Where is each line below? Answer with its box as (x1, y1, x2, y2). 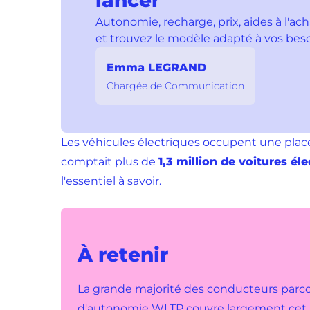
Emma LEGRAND (107, 61, 206, 74)
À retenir (77, 243, 168, 266)
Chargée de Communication (107, 80, 244, 92)
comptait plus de (61, 155, 158, 168)
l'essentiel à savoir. (61, 174, 161, 188)
